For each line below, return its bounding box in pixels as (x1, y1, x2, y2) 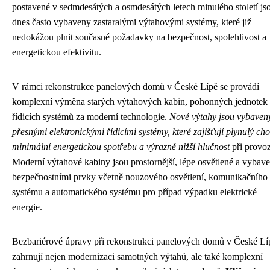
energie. (12, 202, 42, 212)
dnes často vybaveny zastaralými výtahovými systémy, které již (12, 17, 251, 27)
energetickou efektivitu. (12, 47, 101, 57)
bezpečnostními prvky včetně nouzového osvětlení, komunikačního (12, 172, 268, 182)
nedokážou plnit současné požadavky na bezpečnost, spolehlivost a (12, 32, 266, 42)
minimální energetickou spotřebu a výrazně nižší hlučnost (12, 142, 230, 152)
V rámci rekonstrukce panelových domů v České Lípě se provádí (12, 81, 259, 92)
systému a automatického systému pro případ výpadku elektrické (12, 187, 257, 197)
